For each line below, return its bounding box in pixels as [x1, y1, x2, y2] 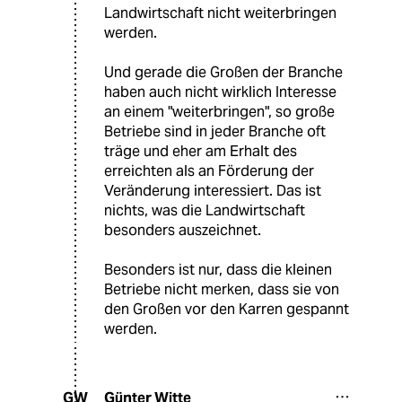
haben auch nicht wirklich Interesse [104, 82, 336, 101]
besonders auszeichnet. [104, 220, 261, 240]
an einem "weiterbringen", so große [104, 101, 335, 121]
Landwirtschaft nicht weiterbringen [104, 3, 336, 22]
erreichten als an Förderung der [104, 161, 314, 180]
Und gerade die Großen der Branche [104, 62, 343, 82]
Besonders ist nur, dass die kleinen [104, 259, 332, 279]
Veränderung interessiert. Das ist [104, 180, 321, 200]
